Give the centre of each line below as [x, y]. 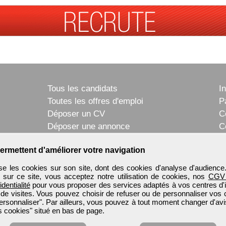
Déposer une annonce [89, 127]
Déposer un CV [76, 114]
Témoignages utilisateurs [95, 139]
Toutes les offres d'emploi [95, 101]
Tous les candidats [82, 89]
